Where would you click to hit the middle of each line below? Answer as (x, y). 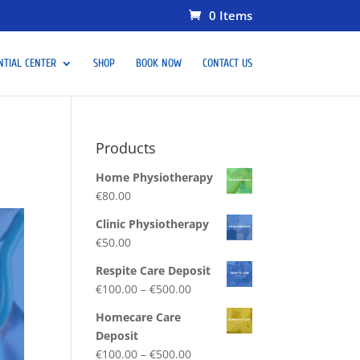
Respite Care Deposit (153, 270)
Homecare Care (139, 317)
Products (126, 148)
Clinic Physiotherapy (153, 224)
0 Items (230, 16)
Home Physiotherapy (155, 177)
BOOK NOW (158, 63)
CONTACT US (227, 63)
